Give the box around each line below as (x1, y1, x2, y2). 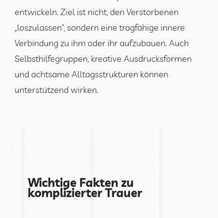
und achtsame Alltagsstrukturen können (15, 68, 168, 80)
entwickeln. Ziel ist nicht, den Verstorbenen (15, 6, 179, 18)
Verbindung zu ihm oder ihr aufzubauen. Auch (15, 37, 189, 49)
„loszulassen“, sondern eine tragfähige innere (15, 21, 185, 33)
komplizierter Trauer (27, 185, 142, 200)
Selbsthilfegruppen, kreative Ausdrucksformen (15, 53, 192, 64)
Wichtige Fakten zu (27, 175, 134, 190)
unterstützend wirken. (15, 84, 98, 95)
